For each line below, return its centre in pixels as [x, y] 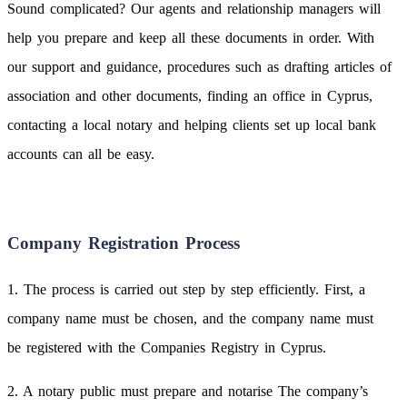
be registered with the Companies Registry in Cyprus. [167, 347]
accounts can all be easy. [81, 154]
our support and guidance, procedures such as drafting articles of [199, 66]
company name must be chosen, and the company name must [190, 318]
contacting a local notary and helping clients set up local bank [192, 124]
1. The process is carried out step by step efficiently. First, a [186, 289]
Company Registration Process [124, 243]
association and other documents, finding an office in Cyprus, [190, 95]
